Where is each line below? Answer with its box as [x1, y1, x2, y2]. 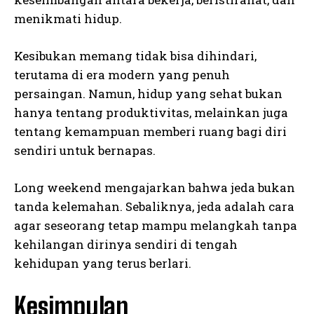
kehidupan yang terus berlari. [14, 255, 191, 272]
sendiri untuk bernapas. [14, 142, 156, 159]
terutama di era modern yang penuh [14, 67, 230, 83]
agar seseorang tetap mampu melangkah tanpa [14, 217, 297, 234]
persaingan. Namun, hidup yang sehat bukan [14, 86, 282, 102]
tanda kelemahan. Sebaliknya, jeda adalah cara [14, 198, 294, 215]
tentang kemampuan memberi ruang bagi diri [14, 123, 287, 140]
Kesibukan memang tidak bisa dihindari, [14, 48, 257, 64]
